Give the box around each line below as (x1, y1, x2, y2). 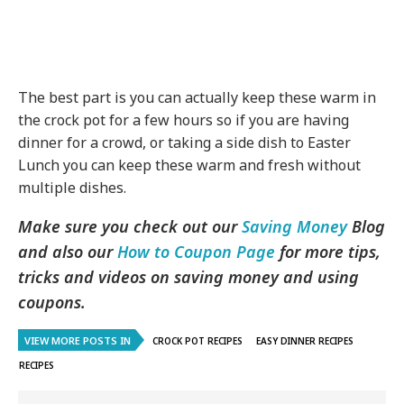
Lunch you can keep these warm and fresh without (18, 154, 361, 175)
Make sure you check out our (18, 215, 243, 237)
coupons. (18, 290, 86, 313)
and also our (18, 240, 118, 262)
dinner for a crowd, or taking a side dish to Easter (18, 132, 351, 152)
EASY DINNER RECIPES (256, 334, 353, 347)
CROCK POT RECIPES (152, 334, 243, 347)
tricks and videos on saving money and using (18, 265, 360, 288)
